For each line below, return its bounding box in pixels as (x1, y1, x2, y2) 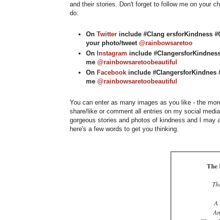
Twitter (97, 30, 117, 38)
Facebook (97, 69, 126, 77)
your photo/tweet (86, 39, 139, 47)
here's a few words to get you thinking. (70, 125, 179, 133)
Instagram (97, 49, 127, 57)
